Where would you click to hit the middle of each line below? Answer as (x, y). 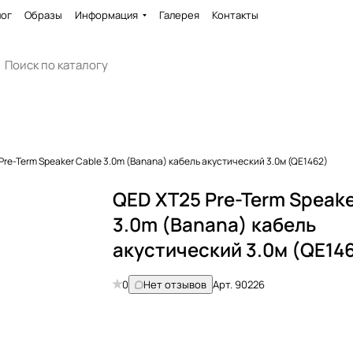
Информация (106, 15)
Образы (43, 15)
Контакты (235, 15)
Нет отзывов (175, 284)
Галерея (179, 15)
